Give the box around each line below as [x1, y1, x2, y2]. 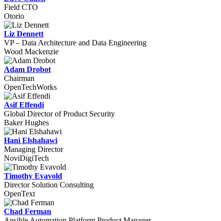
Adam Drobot [4, 65, 51, 74]
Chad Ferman [4, 207, 51, 216]
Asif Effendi [4, 101, 44, 109]
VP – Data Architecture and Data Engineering [4, 38, 147, 47]
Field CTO [4, 3, 38, 11]
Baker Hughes [4, 118, 49, 127]
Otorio [4, 12, 24, 20]
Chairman [4, 74, 35, 82]
